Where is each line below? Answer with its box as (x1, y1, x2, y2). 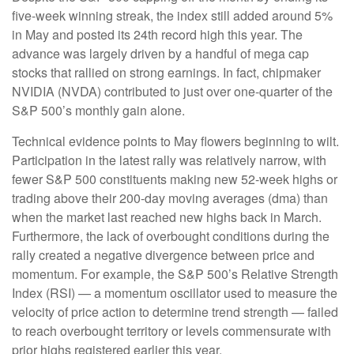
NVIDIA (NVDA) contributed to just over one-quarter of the (12, 82, 333, 101)
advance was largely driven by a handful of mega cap (12, 44, 309, 63)
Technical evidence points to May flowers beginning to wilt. (12, 132, 339, 151)
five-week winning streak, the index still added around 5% (12, 6, 333, 25)
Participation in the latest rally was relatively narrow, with (12, 151, 326, 170)
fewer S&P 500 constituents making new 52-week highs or (12, 170, 337, 189)
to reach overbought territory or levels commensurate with (12, 322, 331, 341)
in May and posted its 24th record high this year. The (12, 25, 303, 44)
